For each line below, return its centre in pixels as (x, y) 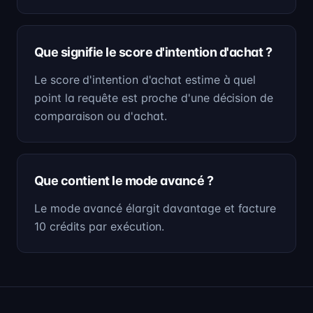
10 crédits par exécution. (100, 226)
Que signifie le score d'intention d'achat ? (153, 52)
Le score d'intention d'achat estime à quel (145, 80)
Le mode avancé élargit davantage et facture (155, 208)
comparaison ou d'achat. (101, 116)
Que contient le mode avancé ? (124, 181)
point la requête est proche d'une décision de (154, 98)
